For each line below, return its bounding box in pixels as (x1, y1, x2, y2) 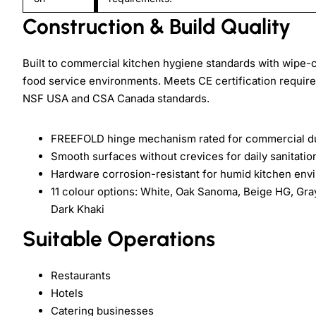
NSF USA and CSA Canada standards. (23, 91, 209, 105)
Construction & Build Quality (23, 13, 291, 39)
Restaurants (51, 268, 111, 282)
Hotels (51, 286, 83, 300)
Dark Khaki (51, 202, 104, 216)
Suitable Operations (23, 225, 215, 252)
